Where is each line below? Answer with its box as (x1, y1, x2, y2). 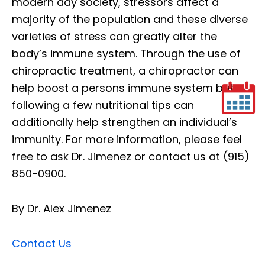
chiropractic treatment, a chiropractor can (12, 63, 238, 78)
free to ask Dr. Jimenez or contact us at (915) (12, 148, 250, 164)
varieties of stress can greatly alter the (12, 28, 217, 44)
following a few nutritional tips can (12, 97, 194, 112)
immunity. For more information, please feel (12, 131, 242, 147)
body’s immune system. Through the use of (12, 46, 241, 61)
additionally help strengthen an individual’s (12, 114, 237, 130)
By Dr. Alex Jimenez (12, 201, 111, 216)
